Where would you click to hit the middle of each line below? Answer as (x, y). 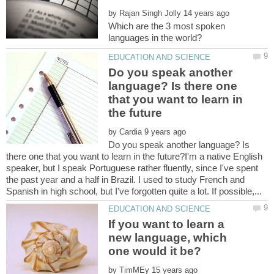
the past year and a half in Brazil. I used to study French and (125, 180)
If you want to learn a (167, 224)
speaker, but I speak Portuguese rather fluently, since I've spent (132, 168)
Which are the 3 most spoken (167, 26)
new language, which (168, 238)
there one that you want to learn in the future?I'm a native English (134, 157)
